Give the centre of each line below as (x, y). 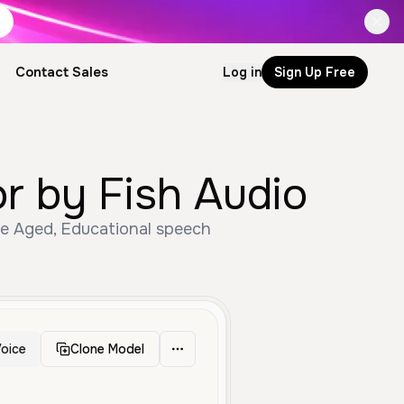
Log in (242, 72)
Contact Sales (61, 72)
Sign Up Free (315, 72)
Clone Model (107, 349)
